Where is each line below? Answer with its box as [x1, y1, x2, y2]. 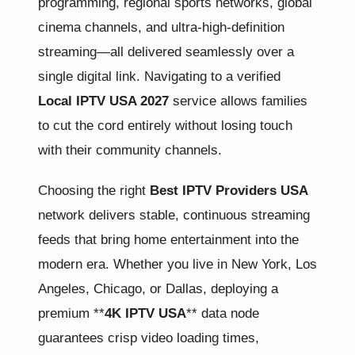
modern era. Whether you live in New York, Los [38, 256, 317, 271]
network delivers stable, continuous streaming [38, 207, 310, 222]
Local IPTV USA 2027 [38, 93, 169, 108]
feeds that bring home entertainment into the [38, 231, 299, 246]
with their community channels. [38, 142, 222, 157]
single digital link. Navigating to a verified [38, 68, 281, 83]
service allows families [169, 93, 307, 108]
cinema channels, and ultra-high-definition [38, 19, 284, 34]
